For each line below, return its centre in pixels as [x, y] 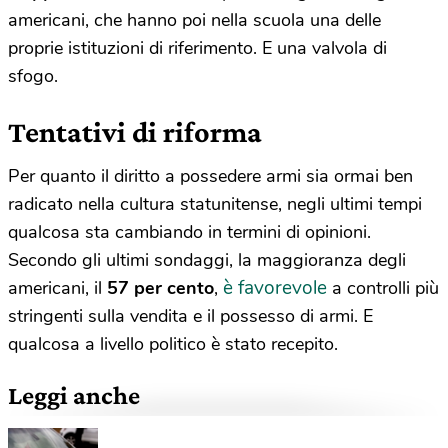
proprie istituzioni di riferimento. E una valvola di [197, 48]
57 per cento [160, 288]
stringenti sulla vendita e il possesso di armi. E [190, 316]
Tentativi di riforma [135, 132]
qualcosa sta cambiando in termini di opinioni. [189, 232]
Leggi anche [74, 396]
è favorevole [275, 288]
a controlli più [383, 288]
